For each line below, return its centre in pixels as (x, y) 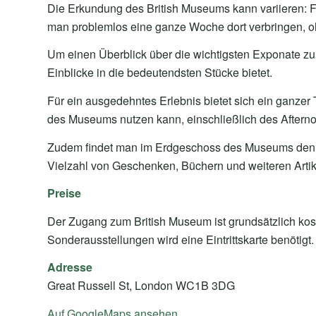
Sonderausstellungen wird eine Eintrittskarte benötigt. (181, 239)
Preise (64, 193)
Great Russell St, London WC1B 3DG (141, 286)
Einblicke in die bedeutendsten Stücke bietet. (160, 73)
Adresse (70, 267)
